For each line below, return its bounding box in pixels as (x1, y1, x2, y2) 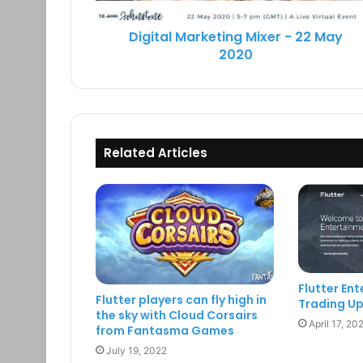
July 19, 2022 (106, 344, 167, 357)
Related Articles (104, 144, 207, 162)
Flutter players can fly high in (96, 292, 267, 309)
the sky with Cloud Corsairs (96, 307, 258, 324)
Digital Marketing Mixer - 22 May (128, 28, 343, 47)
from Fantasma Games (96, 322, 234, 340)
